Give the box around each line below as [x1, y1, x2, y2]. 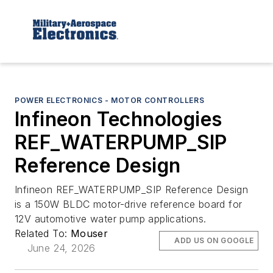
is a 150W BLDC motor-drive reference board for [15, 197, 243, 210]
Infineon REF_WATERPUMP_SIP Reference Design [15, 183, 249, 196]
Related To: [15, 227, 71, 239]
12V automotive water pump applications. [15, 212, 207, 225]
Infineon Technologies [15, 107, 222, 131]
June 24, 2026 [27, 241, 96, 254]
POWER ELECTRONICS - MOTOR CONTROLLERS [15, 95, 205, 105]
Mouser [70, 227, 108, 239]
